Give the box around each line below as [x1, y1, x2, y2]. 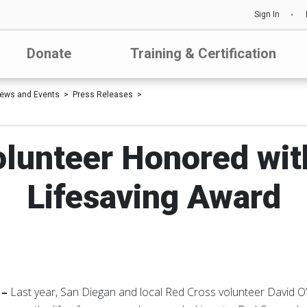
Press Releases [73, 90, 133, 99]
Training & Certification [130, 45, 277, 62]
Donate [27, 45, 72, 62]
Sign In [254, 10, 280, 19]
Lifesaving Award [26, 177, 281, 217]
